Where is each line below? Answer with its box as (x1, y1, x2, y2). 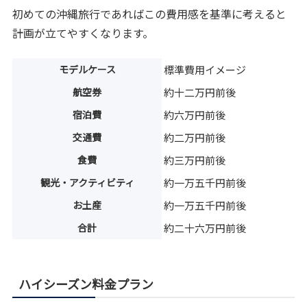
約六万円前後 (164, 107, 226, 122)
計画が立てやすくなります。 (12, 25, 154, 42)
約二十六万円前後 (164, 220, 247, 235)
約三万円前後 (164, 152, 226, 167)
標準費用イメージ (164, 62, 247, 77)
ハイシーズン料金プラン (19, 274, 154, 293)
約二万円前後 (164, 130, 226, 145)
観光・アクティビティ (40, 175, 134, 189)
